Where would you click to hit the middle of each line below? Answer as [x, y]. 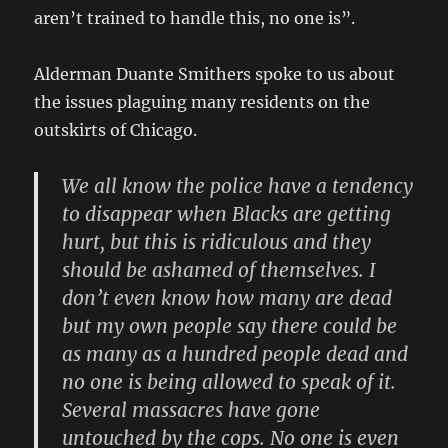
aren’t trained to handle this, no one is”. [195, 18]
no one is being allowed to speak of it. [229, 382]
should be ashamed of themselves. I [219, 270]
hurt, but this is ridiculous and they [217, 242]
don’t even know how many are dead [227, 298]
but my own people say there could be [230, 326]
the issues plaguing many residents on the [202, 102]
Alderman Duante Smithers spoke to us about [215, 74]
